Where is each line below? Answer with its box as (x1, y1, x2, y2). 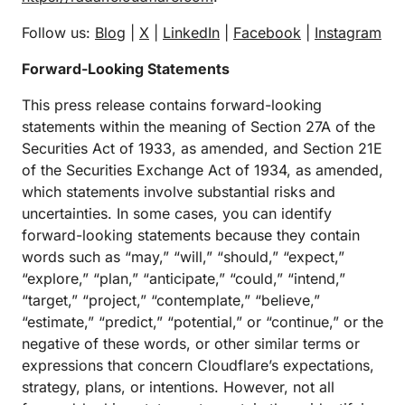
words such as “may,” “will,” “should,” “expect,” (22, 248, 344, 266)
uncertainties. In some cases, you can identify (22, 204, 332, 222)
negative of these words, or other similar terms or (22, 334, 360, 353)
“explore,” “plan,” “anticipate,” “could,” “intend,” (22, 269, 345, 287)
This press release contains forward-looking (22, 96, 322, 114)
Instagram (315, 24, 381, 42)
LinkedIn (163, 24, 220, 42)
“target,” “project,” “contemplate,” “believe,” (22, 291, 320, 309)
